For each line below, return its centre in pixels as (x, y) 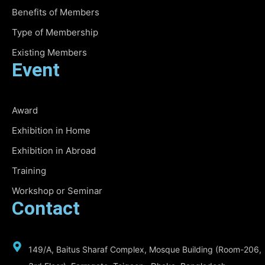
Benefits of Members (56, 12)
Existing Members (49, 52)
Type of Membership (55, 32)
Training (29, 170)
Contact (46, 208)
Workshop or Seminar (57, 190)
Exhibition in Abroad (54, 150)
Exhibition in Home (51, 130)
